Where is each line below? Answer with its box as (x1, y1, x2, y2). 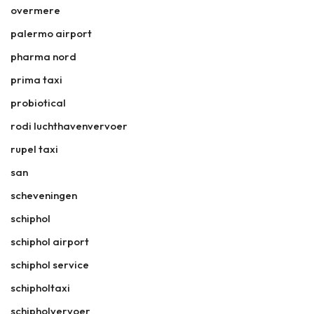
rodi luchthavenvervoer (11, 118, 128, 132)
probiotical (11, 95, 66, 109)
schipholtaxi (11, 280, 70, 294)
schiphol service (11, 257, 89, 271)
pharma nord (11, 49, 76, 63)
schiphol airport (11, 234, 89, 248)
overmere (11, 3, 60, 17)
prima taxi (11, 72, 62, 86)
